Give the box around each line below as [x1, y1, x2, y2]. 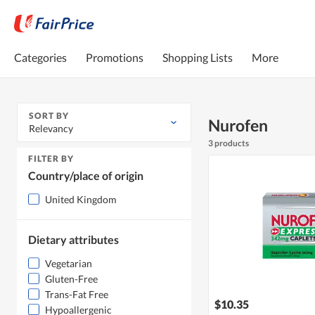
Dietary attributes [28, 233, 119, 247]
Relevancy [29, 122, 73, 135]
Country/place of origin [28, 169, 143, 183]
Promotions [86, 50, 143, 64]
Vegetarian [45, 257, 92, 270]
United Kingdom [45, 193, 117, 206]
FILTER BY [28, 153, 74, 165]
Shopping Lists [162, 50, 233, 64]
